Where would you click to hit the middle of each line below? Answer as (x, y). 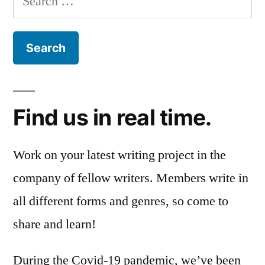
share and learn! (54, 224)
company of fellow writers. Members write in (131, 178)
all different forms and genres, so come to (121, 201)
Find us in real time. (112, 118)
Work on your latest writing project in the (119, 155)
